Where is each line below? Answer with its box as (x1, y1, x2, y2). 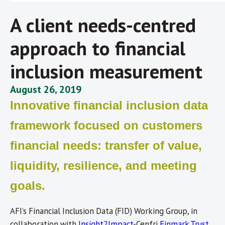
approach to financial (10, 35, 185, 61)
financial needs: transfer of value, (10, 138, 202, 152)
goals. (10, 178, 45, 192)
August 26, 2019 (10, 82, 81, 96)
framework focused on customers (10, 118, 202, 132)
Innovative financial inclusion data (10, 98, 208, 112)
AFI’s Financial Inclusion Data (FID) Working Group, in (10, 205, 197, 217)
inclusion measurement (10, 58, 202, 84)
